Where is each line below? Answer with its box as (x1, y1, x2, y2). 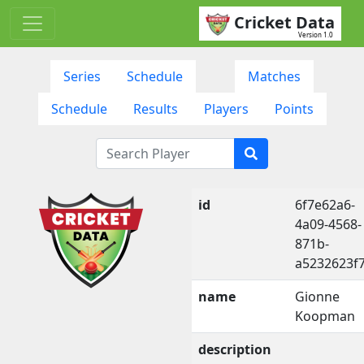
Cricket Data (234, 11, 335, 33)
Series (63, 67, 101, 85)
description (198, 340, 271, 358)
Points (274, 99, 314, 118)
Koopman (295, 306, 355, 325)
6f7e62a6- (295, 195, 355, 214)
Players (203, 99, 249, 118)
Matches (248, 67, 301, 85)
